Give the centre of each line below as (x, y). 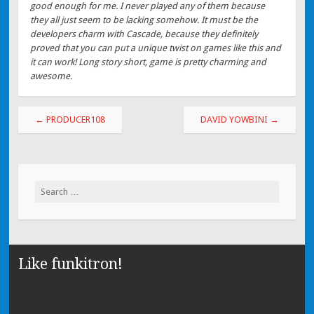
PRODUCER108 (74, 119)
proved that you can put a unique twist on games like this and (156, 48)
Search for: (57, 188)
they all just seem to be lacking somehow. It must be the (144, 20)
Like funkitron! (70, 264)
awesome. (52, 76)
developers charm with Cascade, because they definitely (144, 34)
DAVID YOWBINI (235, 119)
